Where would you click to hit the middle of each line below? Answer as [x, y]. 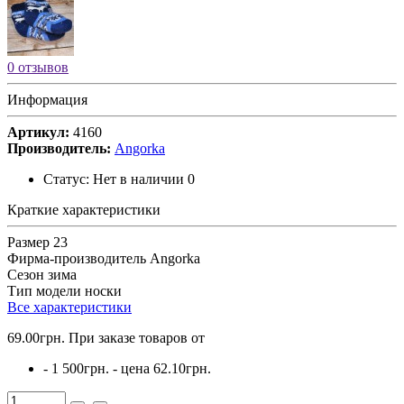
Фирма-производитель [77, 258]
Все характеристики [69, 307]
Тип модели [44, 290]
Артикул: [38, 132]
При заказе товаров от [137, 337]
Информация [47, 99]
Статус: [66, 179]
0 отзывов [38, 67]
